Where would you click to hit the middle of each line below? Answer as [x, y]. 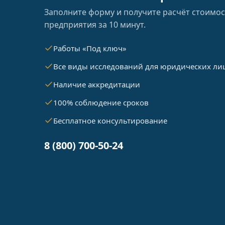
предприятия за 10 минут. [95, 25]
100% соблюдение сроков [101, 102]
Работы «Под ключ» [90, 48]
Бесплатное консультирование [110, 121]
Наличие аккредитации [97, 84]
